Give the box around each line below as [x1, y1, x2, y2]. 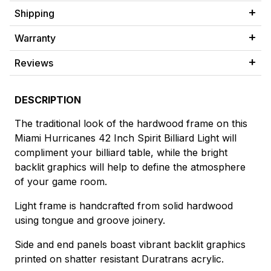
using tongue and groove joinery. [15, 214, 165, 227]
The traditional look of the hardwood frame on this [15, 117, 247, 130]
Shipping [15, 7, 54, 20]
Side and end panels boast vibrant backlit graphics [15, 238, 246, 251]
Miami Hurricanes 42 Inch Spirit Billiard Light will [15, 132, 237, 145]
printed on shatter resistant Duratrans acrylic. [15, 253, 224, 266]
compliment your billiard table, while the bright [15, 146, 227, 159]
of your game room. [15, 175, 107, 188]
